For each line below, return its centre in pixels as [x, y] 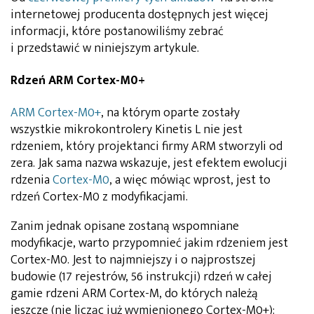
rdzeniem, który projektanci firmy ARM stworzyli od [146, 146]
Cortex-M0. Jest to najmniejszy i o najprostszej [133, 260]
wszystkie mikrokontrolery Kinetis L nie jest [127, 129]
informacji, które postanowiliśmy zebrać [117, 31]
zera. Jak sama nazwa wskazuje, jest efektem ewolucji [149, 163]
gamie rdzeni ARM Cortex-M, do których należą [134, 293]
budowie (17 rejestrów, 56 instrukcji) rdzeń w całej [141, 277]
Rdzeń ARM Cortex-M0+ [78, 80]
